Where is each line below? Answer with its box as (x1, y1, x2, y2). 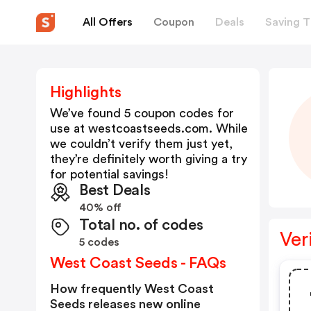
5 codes (79, 237, 119, 248)
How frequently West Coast (50, 283, 214, 295)
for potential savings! (50, 168, 169, 180)
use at (50, 122, 88, 135)
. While (209, 122, 248, 135)
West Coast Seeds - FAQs (50, 255, 226, 271)
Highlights (50, 85, 121, 100)
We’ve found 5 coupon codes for (50, 107, 234, 119)
